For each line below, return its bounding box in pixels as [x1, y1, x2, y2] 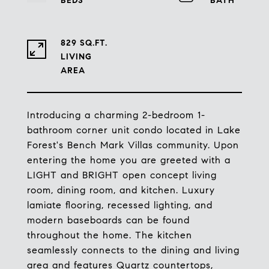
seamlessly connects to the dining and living [27, 244, 240, 256]
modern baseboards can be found [27, 214, 190, 226]
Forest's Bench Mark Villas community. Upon [27, 139, 239, 151]
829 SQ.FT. [61, 38, 107, 48]
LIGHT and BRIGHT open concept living [27, 169, 217, 181]
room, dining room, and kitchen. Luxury [27, 184, 215, 196]
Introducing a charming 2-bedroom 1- [27, 109, 205, 121]
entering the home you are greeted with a [27, 154, 231, 166]
